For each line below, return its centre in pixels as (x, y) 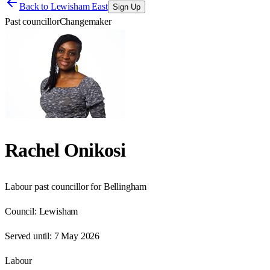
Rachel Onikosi (65, 150)
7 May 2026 (77, 236)
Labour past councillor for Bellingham (76, 186)
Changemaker (85, 21)
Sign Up (126, 7)
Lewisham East (79, 6)
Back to (35, 6)
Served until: (28, 236)
